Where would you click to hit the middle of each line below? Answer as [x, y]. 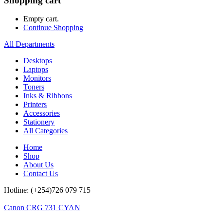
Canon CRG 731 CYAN [42, 208]
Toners [34, 87]
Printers [35, 105]
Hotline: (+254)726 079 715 [47, 190]
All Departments [29, 44]
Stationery [39, 122]
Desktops [38, 61]
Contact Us [41, 174]
